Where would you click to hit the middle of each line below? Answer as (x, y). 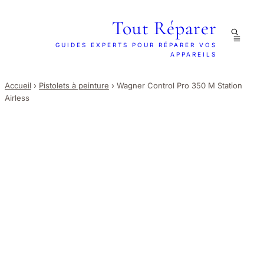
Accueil (18, 86)
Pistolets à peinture (74, 86)
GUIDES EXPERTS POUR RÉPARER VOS (136, 45)
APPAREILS (194, 54)
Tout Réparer (164, 28)
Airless (17, 98)
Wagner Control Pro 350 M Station (179, 86)
